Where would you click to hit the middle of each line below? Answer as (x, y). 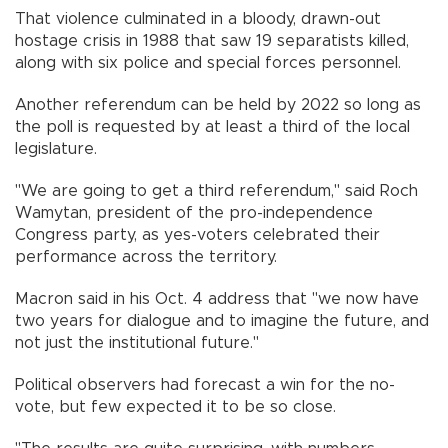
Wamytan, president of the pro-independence (194, 212)
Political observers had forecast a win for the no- (205, 384)
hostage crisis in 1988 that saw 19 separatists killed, (212, 40)
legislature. (56, 148)
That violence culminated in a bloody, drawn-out (198, 18)
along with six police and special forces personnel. (208, 62)
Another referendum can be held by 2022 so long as (218, 104)
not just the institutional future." (147, 342)
